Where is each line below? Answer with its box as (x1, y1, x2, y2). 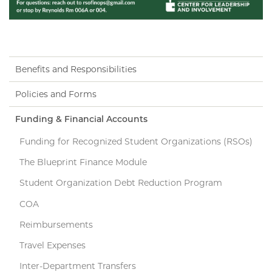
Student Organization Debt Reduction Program (19, 177, 222, 189)
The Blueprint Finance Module (19, 157, 147, 168)
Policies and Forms (15, 88, 97, 100)
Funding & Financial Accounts (15, 113, 148, 124)
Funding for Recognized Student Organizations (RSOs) (19, 135, 253, 147)
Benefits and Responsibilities (15, 63, 137, 75)
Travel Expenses (19, 240, 86, 251)
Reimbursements (19, 219, 93, 230)
